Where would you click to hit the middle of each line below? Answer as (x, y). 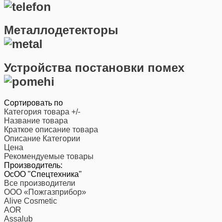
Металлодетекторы (61, 30)
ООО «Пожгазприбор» (45, 192)
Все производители (40, 183)
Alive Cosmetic (30, 201)
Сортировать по (33, 103)
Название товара (36, 121)
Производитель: (33, 166)
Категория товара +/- (42, 112)
